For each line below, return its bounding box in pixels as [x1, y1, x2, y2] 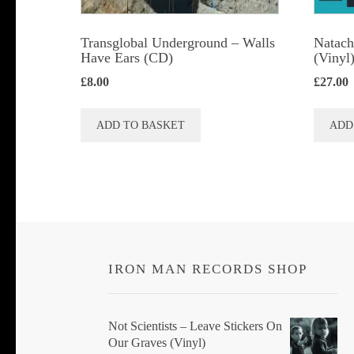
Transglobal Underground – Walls [81, 34, 275, 51]
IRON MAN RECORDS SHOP [108, 262, 307, 277]
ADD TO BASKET [96, 119, 185, 131]
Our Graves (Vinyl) [108, 336, 205, 350]
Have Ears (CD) [81, 49, 173, 66]
